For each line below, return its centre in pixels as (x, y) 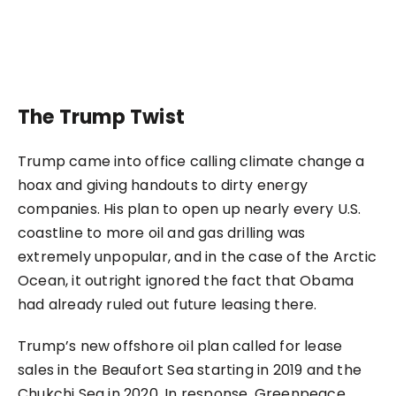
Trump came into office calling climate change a (191, 162)
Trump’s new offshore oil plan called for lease (180, 346)
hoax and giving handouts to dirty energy (163, 186)
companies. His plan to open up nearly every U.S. (190, 209)
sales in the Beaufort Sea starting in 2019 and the (190, 370)
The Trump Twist (101, 118)
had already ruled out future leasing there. (168, 305)
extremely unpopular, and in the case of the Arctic (198, 257)
